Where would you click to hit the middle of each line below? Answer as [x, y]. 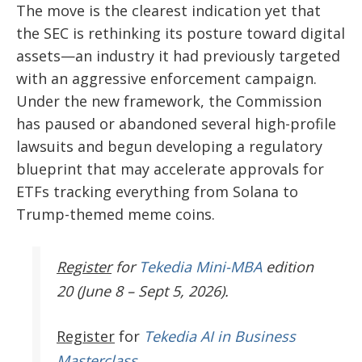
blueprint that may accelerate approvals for [170, 169]
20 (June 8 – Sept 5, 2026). [143, 291]
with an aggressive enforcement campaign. [166, 79]
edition [288, 267]
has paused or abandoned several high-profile [176, 124]
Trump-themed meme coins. [116, 215]
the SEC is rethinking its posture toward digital [181, 34]
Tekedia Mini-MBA [200, 267]
